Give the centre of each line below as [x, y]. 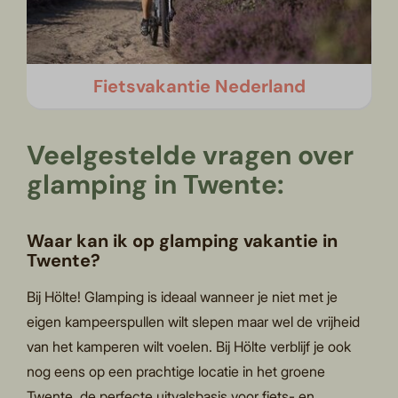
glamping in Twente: [156, 184]
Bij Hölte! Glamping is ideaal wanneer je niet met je [183, 297]
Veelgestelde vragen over [191, 155]
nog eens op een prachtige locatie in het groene [176, 372]
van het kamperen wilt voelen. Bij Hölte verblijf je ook [189, 347]
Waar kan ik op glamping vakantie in [182, 240]
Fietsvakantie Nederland [199, 86]
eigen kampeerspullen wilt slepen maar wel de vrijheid [194, 322]
